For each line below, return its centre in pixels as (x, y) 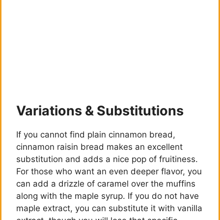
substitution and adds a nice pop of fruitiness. (107, 159)
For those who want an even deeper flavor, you (109, 172)
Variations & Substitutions (100, 111)
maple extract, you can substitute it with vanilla (109, 208)
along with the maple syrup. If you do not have (108, 196)
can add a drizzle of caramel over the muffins (106, 184)
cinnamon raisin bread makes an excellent (99, 147)
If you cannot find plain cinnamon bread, (96, 135)
